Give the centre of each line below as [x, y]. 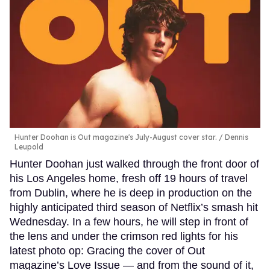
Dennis [236, 137]
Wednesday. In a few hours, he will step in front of [129, 222]
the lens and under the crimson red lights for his [124, 237]
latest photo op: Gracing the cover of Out [107, 251]
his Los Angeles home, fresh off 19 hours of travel [129, 179]
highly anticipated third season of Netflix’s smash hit [134, 208]
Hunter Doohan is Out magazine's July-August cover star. [116, 137]
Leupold [29, 147]
